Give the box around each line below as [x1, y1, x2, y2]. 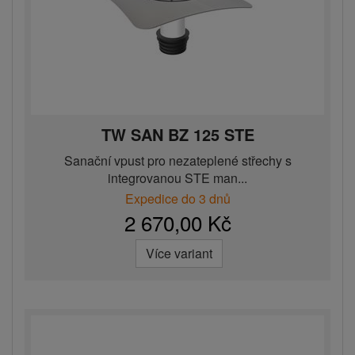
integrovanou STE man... [108, 169, 247, 188]
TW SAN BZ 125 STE [101, 123, 254, 147]
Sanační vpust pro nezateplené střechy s [63, 151, 292, 170]
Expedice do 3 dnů [124, 189, 231, 208]
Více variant [146, 244, 212, 263]
